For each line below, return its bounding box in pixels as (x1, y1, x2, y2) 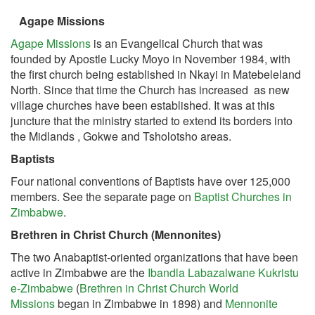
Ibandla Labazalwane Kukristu (148, 264, 299, 281)
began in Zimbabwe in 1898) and (55, 295, 225, 311)
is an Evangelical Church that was (91, 35, 263, 51)
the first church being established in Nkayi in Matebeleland (11, 66, 301, 82)
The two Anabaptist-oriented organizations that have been (11, 249, 298, 265)
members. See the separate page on (11, 188, 194, 205)
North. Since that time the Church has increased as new (11, 82, 290, 98)
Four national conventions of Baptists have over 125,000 (11, 173, 290, 189)
